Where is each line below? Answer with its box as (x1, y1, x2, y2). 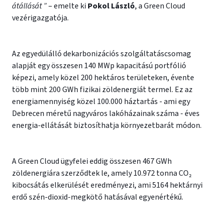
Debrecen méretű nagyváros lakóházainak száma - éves (12, 108, 200, 119)
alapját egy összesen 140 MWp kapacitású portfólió (12, 60, 186, 71)
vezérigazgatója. (12, 12, 69, 23)
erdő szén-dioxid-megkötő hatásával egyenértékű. (12, 192, 183, 203)
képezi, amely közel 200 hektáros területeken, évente (12, 72, 194, 83)
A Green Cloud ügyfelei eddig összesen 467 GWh (12, 156, 172, 167)
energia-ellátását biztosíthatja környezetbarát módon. (12, 120, 202, 131)
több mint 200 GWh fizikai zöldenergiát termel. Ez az (12, 84, 193, 95)
